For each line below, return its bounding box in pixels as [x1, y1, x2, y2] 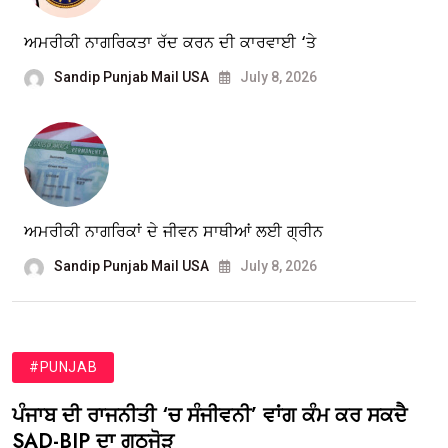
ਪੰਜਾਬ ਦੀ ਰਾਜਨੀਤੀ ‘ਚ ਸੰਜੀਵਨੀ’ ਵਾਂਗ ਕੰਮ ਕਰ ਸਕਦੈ [12, 401, 407, 431]
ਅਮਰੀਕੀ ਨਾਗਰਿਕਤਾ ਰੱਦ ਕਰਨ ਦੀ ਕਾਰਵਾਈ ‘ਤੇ [24, 31, 316, 55]
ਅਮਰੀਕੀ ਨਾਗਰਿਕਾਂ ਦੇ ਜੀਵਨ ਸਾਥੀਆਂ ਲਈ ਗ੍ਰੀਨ [24, 220, 323, 244]
